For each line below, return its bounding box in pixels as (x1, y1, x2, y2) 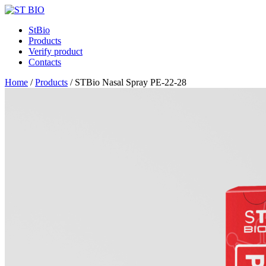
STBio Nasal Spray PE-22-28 (75, 77, 186, 87)
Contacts (28, 57, 61, 67)
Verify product (28, 46, 83, 56)
